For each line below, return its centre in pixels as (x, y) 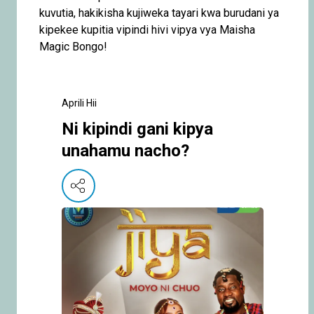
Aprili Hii (79, 103)
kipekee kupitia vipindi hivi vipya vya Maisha (147, 29)
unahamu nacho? (125, 150)
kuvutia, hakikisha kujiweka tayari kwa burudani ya (159, 13)
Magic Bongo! (73, 46)
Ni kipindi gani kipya (137, 129)
